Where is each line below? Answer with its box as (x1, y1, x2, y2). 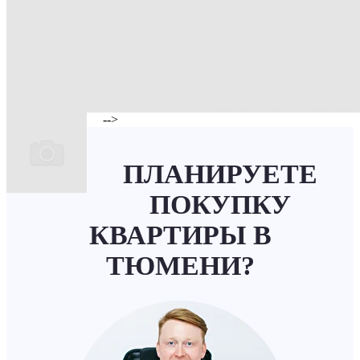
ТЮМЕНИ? (105, 250, 255, 280)
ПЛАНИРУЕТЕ (123, 158, 317, 189)
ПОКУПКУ (149, 189, 291, 219)
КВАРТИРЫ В (88, 219, 272, 250)
